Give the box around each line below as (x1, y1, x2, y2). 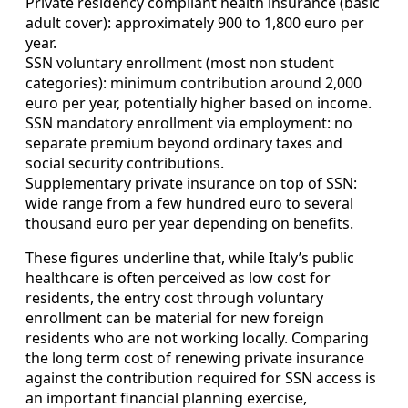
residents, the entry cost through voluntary (25, 287, 323, 308)
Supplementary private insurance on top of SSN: (25, 172, 357, 193)
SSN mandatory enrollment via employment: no (25, 112, 352, 133)
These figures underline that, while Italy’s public (25, 247, 354, 268)
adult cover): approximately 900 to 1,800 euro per (25, 12, 364, 33)
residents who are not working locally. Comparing (25, 327, 369, 348)
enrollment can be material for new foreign (25, 307, 324, 328)
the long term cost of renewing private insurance (25, 347, 364, 368)
